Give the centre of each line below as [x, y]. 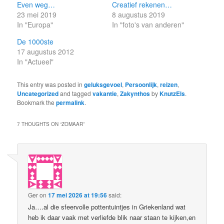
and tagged [76, 93]
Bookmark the [37, 102]
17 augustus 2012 [46, 52]
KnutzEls [172, 94]
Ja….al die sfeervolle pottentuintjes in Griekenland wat [107, 207]
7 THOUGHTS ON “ [39, 124]
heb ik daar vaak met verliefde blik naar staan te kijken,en [112, 217]
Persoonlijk [141, 85]
